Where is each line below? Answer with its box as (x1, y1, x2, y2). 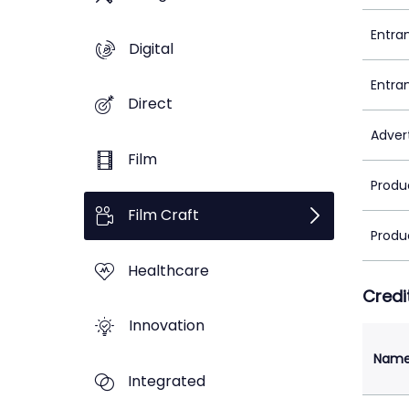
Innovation (129, 315, 204, 337)
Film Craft (128, 204, 199, 225)
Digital (129, 37, 173, 59)
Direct (128, 93, 173, 115)
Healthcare (128, 259, 209, 281)
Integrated (128, 371, 205, 393)
